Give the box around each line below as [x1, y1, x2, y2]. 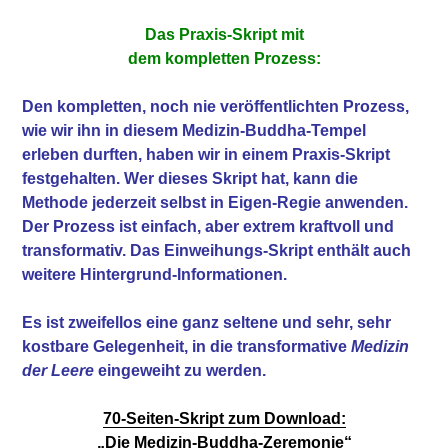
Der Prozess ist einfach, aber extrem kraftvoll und [22, 217, 395, 235]
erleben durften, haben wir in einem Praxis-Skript [22, 145, 391, 163]
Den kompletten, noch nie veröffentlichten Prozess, [22, 97, 410, 115]
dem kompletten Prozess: [127, 49, 321, 67]
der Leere [22, 361, 95, 379]
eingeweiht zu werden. [94, 361, 267, 379]
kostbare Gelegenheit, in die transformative [22, 337, 352, 355]
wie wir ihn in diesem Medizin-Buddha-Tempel [22, 121, 367, 139]
